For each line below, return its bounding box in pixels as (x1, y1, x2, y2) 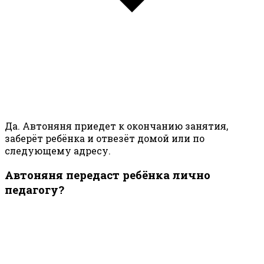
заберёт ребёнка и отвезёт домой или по (5, 131, 204, 144)
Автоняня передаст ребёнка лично (5, 167, 210, 183)
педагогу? (5, 182, 64, 197)
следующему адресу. (5, 144, 111, 157)
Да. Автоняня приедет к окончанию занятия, (5, 119, 228, 132)
